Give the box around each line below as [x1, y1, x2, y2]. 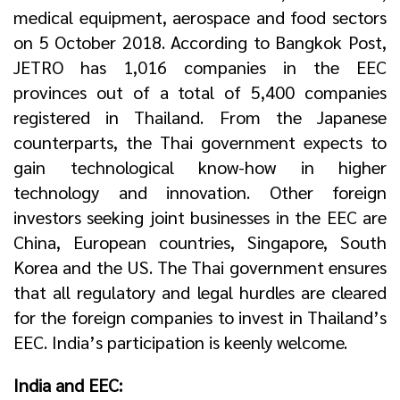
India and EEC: [13, 373, 122, 397]
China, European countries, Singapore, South [13, 230, 387, 254]
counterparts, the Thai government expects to [13, 130, 387, 154]
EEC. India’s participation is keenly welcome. [13, 330, 347, 354]
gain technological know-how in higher [13, 155, 387, 179]
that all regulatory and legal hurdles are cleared [13, 280, 387, 304]
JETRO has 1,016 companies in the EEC [13, 55, 387, 79]
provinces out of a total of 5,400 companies [13, 80, 387, 104]
